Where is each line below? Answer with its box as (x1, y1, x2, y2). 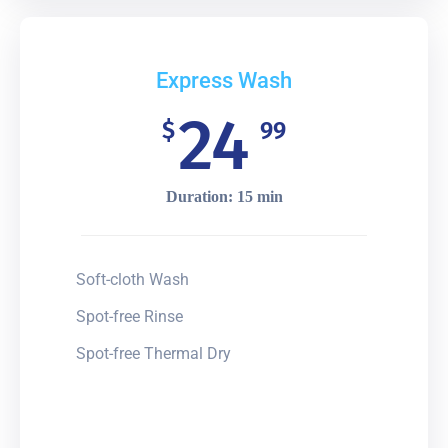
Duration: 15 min (165, 187, 283, 205)
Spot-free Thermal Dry (76, 343, 231, 363)
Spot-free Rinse (76, 306, 183, 326)
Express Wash (156, 67, 292, 93)
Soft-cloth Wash (76, 269, 189, 289)
